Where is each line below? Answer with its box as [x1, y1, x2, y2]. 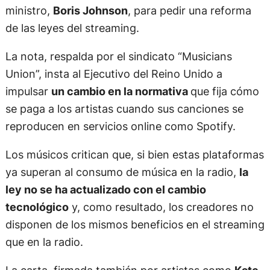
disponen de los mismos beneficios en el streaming [5, 218, 265, 231]
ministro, [5, 3, 53, 17]
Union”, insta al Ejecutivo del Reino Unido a [5, 67, 222, 81]
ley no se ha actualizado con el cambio [5, 183, 206, 196]
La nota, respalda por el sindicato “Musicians [5, 49, 232, 63]
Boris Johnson [52, 3, 128, 17]
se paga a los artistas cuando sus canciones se [5, 102, 243, 116]
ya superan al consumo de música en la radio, [5, 165, 239, 179]
